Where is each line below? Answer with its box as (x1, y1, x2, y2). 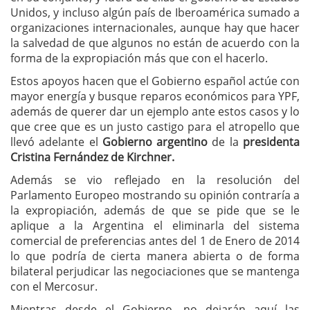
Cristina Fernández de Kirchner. (10, 149, 174, 165)
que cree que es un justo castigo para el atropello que (10, 119, 300, 135)
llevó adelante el (10, 134, 102, 150)
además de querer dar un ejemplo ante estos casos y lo (10, 104, 300, 120)
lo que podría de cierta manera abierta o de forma (10, 248, 300, 264)
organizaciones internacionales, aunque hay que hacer (10, 20, 300, 36)
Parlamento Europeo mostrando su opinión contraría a (10, 188, 300, 203)
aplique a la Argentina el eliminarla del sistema (10, 218, 300, 234)
